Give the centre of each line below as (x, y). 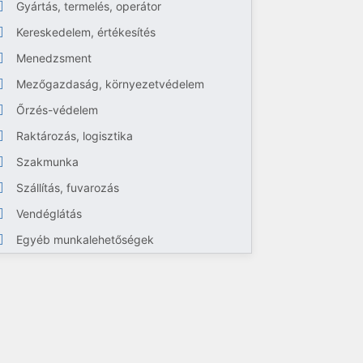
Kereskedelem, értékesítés (86, 32)
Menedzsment (54, 58)
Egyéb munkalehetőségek (85, 239)
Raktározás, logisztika (75, 136)
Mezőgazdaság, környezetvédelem (111, 84)
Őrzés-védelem (58, 110)
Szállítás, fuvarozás (68, 188)
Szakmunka (48, 162)
